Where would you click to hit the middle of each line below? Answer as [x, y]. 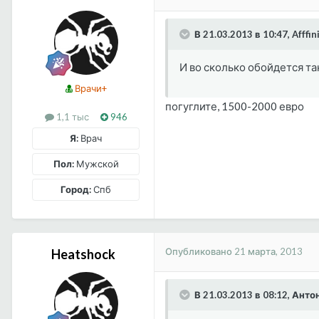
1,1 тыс [71, 116]
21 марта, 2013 [268, 252]
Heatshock [83, 254]
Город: [76, 189]
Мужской [96, 163]
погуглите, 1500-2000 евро [235, 106]
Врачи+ [89, 89]
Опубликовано [200, 252]
